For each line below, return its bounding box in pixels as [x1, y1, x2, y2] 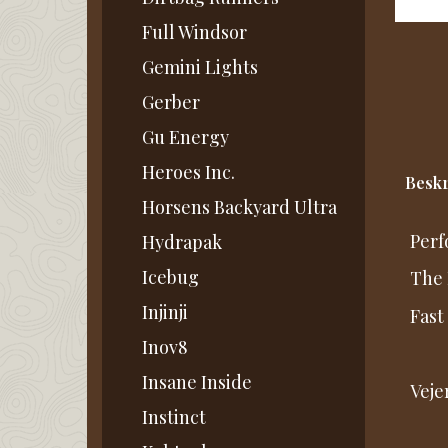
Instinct [142, 405, 206, 430]
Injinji [142, 300, 188, 325]
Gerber [142, 90, 200, 115]
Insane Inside [142, 370, 252, 395]
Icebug [142, 265, 199, 290]
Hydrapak [142, 230, 222, 255]
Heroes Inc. [142, 160, 235, 185]
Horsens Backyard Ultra [142, 195, 337, 220]
